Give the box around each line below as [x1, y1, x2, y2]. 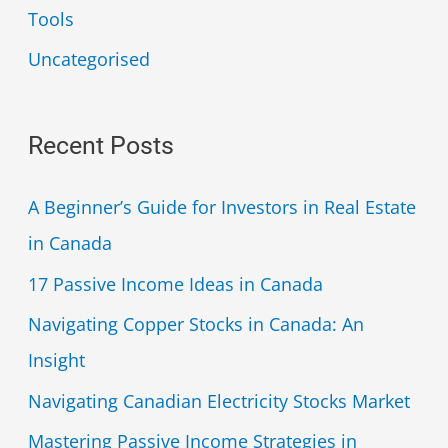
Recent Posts [27, 131, 174, 161]
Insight [27, 348, 85, 373]
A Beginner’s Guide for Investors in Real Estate [27, 195, 416, 220]
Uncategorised [27, 47, 150, 72]
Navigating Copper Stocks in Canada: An [27, 312, 364, 337]
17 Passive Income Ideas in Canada [27, 271, 323, 296]
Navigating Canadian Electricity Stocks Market [27, 388, 410, 413]
